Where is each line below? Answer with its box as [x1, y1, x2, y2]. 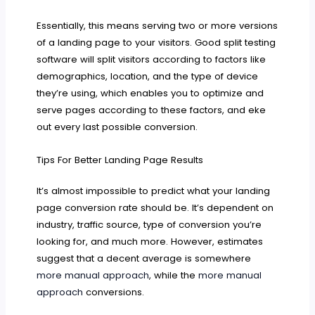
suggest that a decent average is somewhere [37, 252, 252, 266]
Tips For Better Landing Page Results [37, 153, 204, 167]
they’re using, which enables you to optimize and [37, 86, 264, 101]
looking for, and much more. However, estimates [37, 235, 264, 249]
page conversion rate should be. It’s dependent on [37, 201, 274, 215]
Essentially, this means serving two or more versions [37, 19, 278, 33]
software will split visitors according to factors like [37, 53, 266, 67]
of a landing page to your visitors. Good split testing [37, 36, 276, 50]
